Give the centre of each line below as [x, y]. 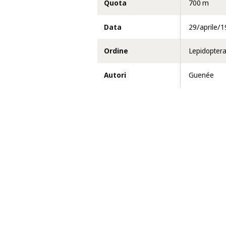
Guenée [201, 75]
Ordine [116, 51]
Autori [115, 75]
